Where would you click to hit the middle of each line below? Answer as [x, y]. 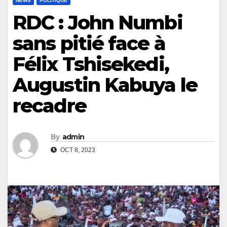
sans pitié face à [89, 43]
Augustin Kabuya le [105, 85]
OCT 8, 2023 [77, 150]
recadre [49, 105]
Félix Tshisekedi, [91, 64]
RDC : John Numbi [98, 22]
